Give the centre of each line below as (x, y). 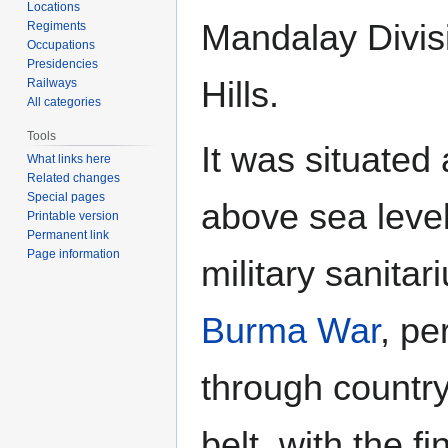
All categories (64, 101)
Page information (74, 254)
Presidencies (63, 63)
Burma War (290, 330)
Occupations (61, 44)
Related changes (74, 178)
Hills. (240, 94)
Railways (52, 82)
